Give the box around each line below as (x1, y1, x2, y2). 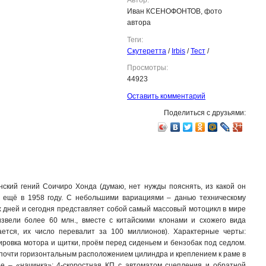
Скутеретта (127, 46, 166, 55)
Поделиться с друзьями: (164, 109, 246, 118)
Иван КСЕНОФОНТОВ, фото (127, 7, 222, 15)
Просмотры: (127, 64, 168, 72)
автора (127, 18, 151, 27)
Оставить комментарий (127, 91, 205, 100)
